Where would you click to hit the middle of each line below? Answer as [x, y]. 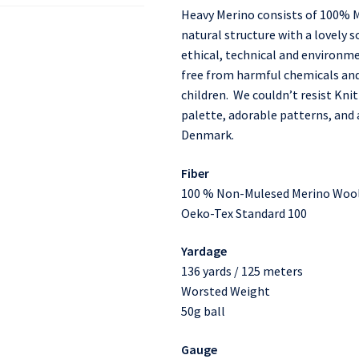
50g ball [203, 311]
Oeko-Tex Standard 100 [244, 213]
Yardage [204, 251]
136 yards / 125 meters [242, 271]
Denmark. [207, 134]
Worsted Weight [225, 291]
